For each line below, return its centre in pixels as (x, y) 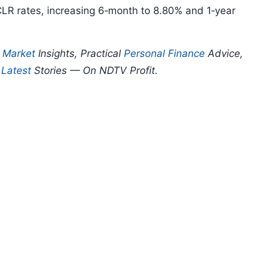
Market (19, 54)
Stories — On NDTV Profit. (95, 71)
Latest (16, 71)
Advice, (224, 54)
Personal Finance (164, 54)
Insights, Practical (80, 54)
